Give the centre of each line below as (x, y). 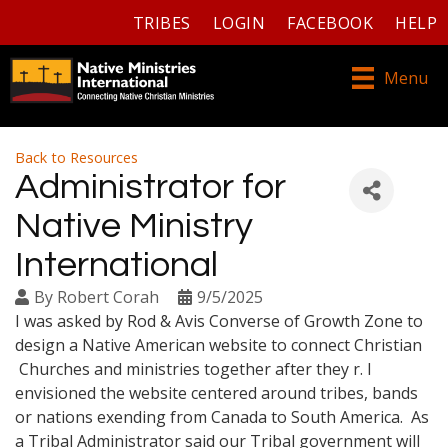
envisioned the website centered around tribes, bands (216, 393)
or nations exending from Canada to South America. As (222, 417)
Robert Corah (108, 297)
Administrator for (150, 187)
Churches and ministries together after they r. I (193, 369)
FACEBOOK (330, 23)
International (116, 265)
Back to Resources (76, 158)
